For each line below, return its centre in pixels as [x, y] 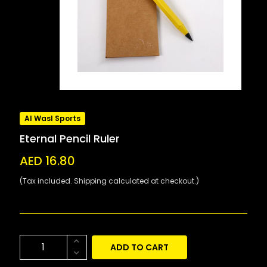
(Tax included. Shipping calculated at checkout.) [110, 181]
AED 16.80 [48, 161]
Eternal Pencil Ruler [70, 138]
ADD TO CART [140, 247]
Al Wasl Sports [53, 118]
